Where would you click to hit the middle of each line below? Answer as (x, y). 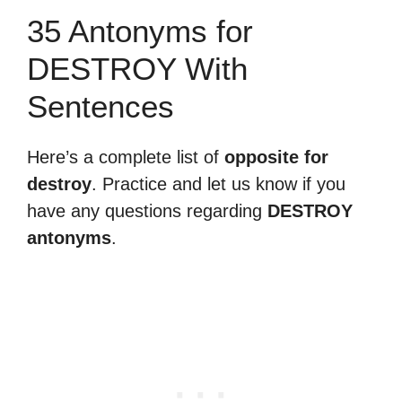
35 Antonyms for (140, 31)
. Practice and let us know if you (218, 184)
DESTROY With (137, 69)
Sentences (100, 106)
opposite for (276, 157)
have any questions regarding (147, 211)
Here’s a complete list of (126, 157)
